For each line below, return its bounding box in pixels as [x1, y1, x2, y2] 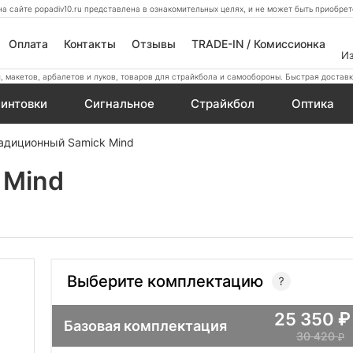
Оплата [8, 36, 48, 50]
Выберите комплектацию [67, 271, 263, 291]
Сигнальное [84, 96, 154, 111]
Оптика [291, 96, 334, 111]
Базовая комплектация [64, 317, 227, 334]
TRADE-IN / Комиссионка [191, 36, 325, 50]
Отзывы [131, 36, 176, 50]
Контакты [63, 36, 116, 50]
